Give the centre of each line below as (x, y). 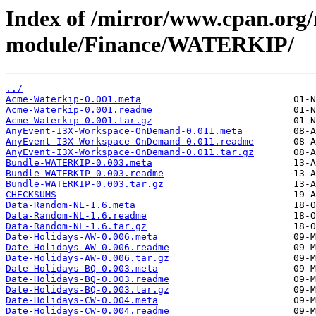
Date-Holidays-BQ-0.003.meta (82, 269)
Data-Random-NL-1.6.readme (76, 216)
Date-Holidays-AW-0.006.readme (87, 248)
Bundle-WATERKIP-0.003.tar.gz (85, 184)
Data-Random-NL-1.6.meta (71, 205)
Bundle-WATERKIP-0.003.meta (79, 163)
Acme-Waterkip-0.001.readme (79, 110)
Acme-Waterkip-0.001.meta (73, 99)
